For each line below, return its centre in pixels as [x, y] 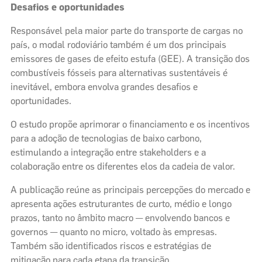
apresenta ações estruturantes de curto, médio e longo [121, 204]
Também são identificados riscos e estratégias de [111, 246]
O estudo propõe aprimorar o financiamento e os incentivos [130, 124]
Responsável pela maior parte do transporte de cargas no [127, 30]
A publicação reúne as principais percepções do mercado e [130, 189]
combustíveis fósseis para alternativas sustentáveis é [119, 73]
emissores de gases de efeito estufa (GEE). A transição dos [130, 58]
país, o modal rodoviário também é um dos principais [118, 44]
